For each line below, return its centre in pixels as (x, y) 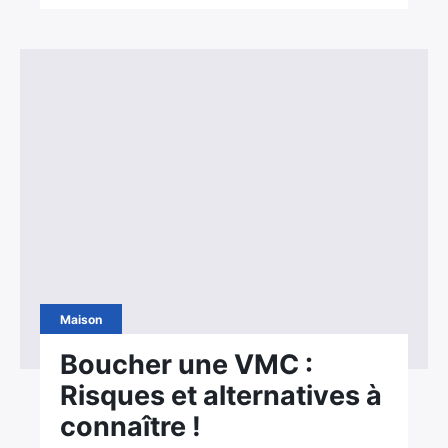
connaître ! (131, 426)
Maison (81, 319)
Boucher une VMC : (187, 364)
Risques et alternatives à (221, 395)
